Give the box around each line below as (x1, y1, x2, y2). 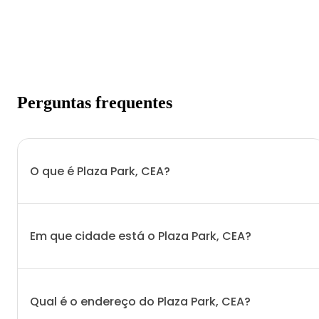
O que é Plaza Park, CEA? (30, 162, 170, 179)
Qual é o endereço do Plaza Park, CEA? (30, 293, 251, 310)
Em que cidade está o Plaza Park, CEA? (30, 228, 251, 245)
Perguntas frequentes (17, 93, 172, 113)
